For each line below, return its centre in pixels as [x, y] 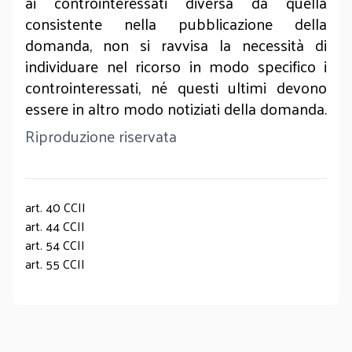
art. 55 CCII [55, 264]
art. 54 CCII [55, 245]
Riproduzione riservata [101, 136]
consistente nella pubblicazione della [176, 24]
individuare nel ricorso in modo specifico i [176, 66]
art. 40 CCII [55, 207]
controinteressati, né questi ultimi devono [176, 87]
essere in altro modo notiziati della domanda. [176, 108]
